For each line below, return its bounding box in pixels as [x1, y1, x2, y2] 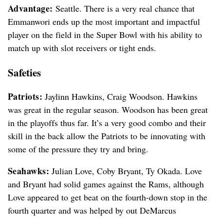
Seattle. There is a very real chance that [53, 2, 195, 14]
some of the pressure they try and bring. [8, 143, 148, 155]
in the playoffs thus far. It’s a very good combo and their [8, 116, 206, 128]
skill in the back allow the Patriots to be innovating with [8, 129, 205, 142]
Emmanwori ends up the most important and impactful [8, 15, 200, 27]
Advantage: [8, 1, 53, 15]
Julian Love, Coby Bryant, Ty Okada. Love [49, 164, 202, 177]
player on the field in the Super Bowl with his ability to [8, 28, 202, 40]
